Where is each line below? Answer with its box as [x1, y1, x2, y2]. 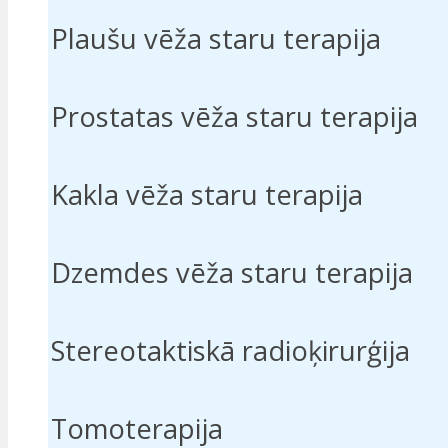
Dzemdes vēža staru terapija [51, 254, 413, 292]
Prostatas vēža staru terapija [51, 98, 418, 136]
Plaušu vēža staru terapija [51, 20, 381, 58]
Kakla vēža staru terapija [51, 176, 363, 214]
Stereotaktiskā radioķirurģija [51, 332, 410, 370]
